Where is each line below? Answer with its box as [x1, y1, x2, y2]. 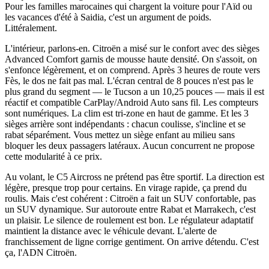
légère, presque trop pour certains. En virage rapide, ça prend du [5, 183, 247, 193]
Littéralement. [5, 23, 57, 33]
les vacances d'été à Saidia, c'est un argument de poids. [5, 12, 211, 22]
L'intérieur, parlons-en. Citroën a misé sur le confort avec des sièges [5, 43, 259, 53]
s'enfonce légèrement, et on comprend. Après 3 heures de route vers [5, 65, 260, 75]
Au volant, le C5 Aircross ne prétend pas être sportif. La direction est [5, 172, 264, 182]
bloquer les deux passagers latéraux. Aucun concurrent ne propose [5, 141, 255, 151]
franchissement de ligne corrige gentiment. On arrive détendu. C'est [5, 237, 259, 247]
